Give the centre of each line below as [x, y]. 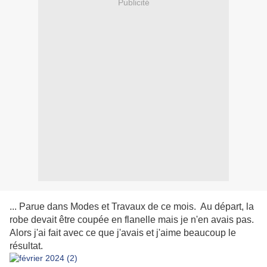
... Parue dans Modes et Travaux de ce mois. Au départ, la [132, 207]
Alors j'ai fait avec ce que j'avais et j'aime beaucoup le [123, 233]
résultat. [27, 246]
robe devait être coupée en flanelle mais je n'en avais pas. [132, 220]
